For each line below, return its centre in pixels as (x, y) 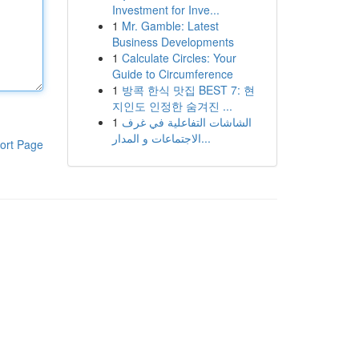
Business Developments (173, 42)
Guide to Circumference (172, 74)
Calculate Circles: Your (179, 58)
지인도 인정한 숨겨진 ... (172, 106)
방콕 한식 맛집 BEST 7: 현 (188, 90)
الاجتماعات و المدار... (206, 138)
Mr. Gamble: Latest (170, 26)
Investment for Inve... (165, 10)
